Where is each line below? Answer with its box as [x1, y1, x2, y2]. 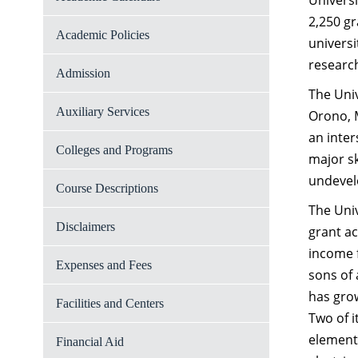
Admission [56, 66, 110, 80]
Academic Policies [56, 28, 149, 42]
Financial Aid [56, 335, 124, 348]
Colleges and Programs [56, 143, 173, 157]
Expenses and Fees [56, 258, 152, 272]
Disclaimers [56, 220, 115, 233]
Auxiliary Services [56, 105, 149, 118]
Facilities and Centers [56, 296, 164, 310]
